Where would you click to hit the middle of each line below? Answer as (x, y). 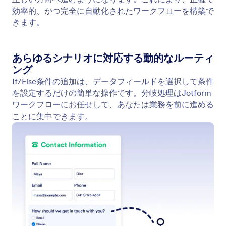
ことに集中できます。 (52, 116)
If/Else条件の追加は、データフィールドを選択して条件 (113, 81)
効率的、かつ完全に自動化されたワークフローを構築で (113, 10)
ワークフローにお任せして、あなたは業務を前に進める (113, 104)
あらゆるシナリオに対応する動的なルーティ (113, 58)
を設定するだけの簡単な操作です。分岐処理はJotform (112, 93)
